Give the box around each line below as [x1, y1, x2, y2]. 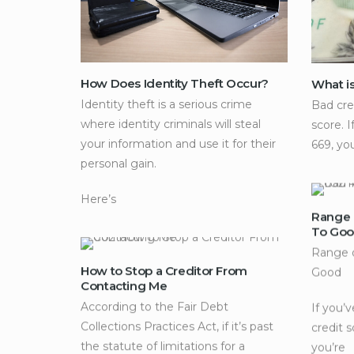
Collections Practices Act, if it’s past [81, 318, 273, 333]
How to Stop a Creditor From [81, 262, 247, 278]
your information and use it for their [81, 136, 276, 151]
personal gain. [81, 156, 156, 171]
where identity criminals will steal [81, 116, 261, 131]
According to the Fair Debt [81, 299, 228, 314]
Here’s [81, 191, 116, 206]
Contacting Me [81, 277, 168, 293]
